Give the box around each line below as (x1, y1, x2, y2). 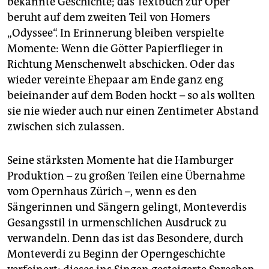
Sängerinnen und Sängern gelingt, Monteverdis (7, 201, 247, 214)
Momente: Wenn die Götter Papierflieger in (7, 42, 223, 56)
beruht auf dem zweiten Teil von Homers (7, 11, 210, 25)
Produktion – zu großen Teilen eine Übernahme (7, 169, 245, 183)
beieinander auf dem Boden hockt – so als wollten (7, 89, 255, 103)
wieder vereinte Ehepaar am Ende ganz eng (7, 73, 223, 87)
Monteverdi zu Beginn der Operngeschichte (7, 247, 225, 261)
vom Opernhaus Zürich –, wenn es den (7, 185, 197, 199)
